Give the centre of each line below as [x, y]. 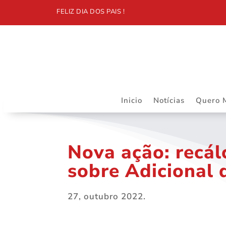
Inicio [132, 100]
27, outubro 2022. [107, 196]
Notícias [169, 100]
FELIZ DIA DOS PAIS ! [91, 12]
